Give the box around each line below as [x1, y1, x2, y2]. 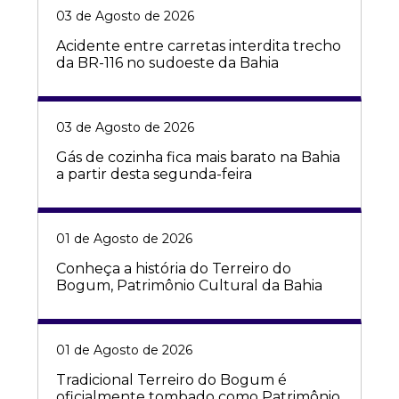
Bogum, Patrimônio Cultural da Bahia [56, 277, 322, 295]
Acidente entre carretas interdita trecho [56, 37, 341, 55]
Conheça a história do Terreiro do [56, 260, 291, 278]
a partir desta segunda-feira [56, 166, 252, 183]
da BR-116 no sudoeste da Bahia [56, 54, 279, 72]
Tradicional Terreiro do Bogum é [56, 371, 287, 389]
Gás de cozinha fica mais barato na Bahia [56, 149, 340, 167]
